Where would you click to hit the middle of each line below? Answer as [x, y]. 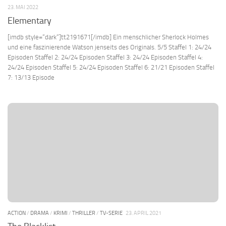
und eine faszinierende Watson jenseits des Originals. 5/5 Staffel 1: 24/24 [109, 47]
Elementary [30, 20]
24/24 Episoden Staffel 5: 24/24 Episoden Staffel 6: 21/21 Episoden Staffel [111, 67]
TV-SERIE [111, 213]
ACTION [17, 213]
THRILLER [84, 213]
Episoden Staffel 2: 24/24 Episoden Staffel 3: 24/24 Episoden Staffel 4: [105, 57]
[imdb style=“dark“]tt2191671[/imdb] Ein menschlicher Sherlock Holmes [108, 37]
